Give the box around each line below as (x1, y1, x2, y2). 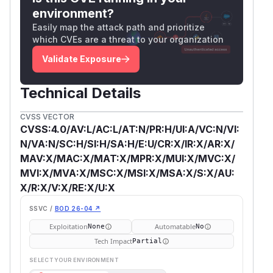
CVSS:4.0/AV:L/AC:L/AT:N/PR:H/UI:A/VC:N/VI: (20, 122, 239, 135)
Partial (132, 236, 162, 245)
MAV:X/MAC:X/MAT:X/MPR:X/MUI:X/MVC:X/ (20, 152, 235, 165)
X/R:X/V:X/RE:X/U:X (20, 181, 115, 194)
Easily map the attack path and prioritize (32, 21, 205, 32)
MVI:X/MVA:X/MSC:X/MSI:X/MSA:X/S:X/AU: (20, 166, 235, 179)
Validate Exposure (42, 53, 121, 64)
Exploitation (49, 221, 88, 231)
